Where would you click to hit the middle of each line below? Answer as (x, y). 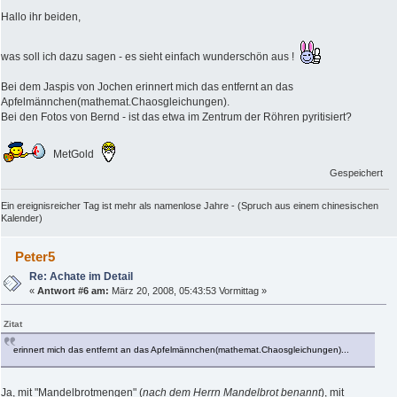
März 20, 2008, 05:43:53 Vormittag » (188, 290)
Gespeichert (357, 172)
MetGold (74, 155)
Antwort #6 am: (74, 290)
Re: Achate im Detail (82, 276)
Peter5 (35, 256)
